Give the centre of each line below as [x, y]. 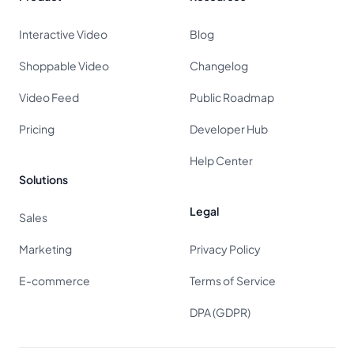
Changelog [219, 66]
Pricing [37, 129]
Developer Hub [229, 129]
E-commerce [55, 281]
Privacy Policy [225, 249]
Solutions [43, 179]
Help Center [221, 160]
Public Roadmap [232, 97]
